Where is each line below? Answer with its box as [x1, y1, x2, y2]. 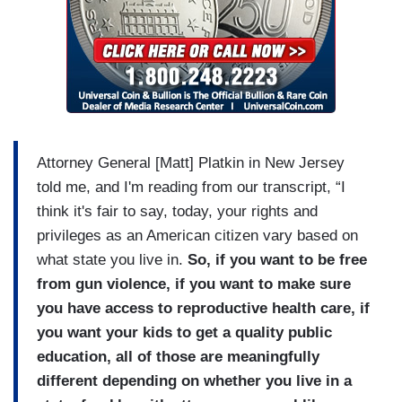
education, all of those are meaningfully [37, 347, 319, 365]
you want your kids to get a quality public [37, 323, 332, 341]
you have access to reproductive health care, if [37, 299, 370, 317]
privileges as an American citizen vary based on [37, 226, 358, 244]
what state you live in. [37, 250, 188, 268]
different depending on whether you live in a [37, 371, 352, 389]
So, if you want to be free [188, 250, 367, 268]
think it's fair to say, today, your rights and [37, 202, 318, 220]
